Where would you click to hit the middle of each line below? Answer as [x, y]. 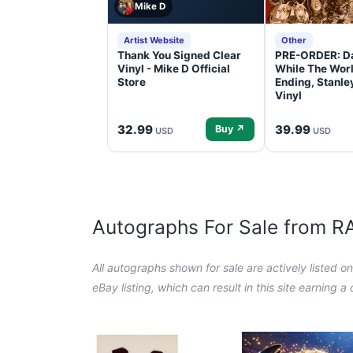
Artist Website [154, 41]
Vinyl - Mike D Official [174, 69]
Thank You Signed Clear [179, 56]
